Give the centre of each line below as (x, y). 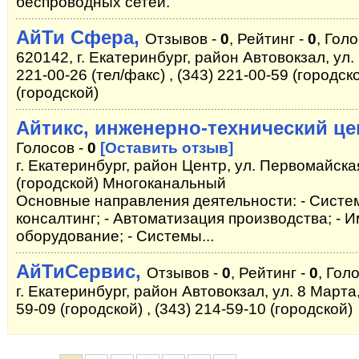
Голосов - (52, 148)
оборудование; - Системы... (115, 236)
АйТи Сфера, (81, 37)
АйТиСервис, (81, 271)
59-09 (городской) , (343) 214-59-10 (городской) (184, 309)
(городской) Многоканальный (121, 183)
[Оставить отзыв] (167, 148)
